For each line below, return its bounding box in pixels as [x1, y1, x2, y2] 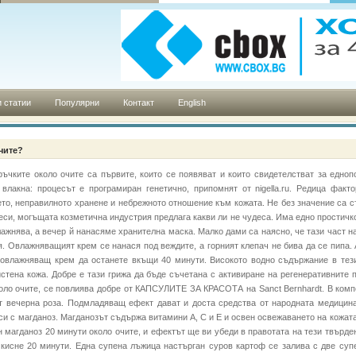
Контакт [123, 98, 154, 107]
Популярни [55, 98, 99, 107]
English [178, 98, 206, 107]
